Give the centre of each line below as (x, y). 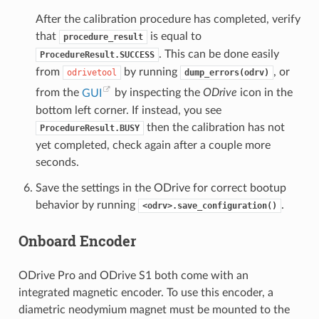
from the (58, 93)
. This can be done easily (219, 54)
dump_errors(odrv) (226, 73)
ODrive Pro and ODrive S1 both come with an (133, 275)
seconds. (57, 162)
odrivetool (91, 73)
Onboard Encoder (77, 240)
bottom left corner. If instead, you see (128, 110)
